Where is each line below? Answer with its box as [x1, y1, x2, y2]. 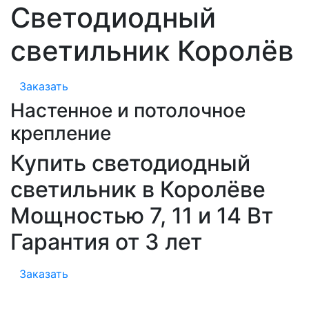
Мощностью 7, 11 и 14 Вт [10, 201, 273, 229]
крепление [10, 121, 111, 145]
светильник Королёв [10, 33, 294, 68]
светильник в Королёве [10, 175, 266, 203]
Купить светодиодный [10, 149, 250, 177]
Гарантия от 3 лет [10, 228, 202, 255]
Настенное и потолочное [10, 98, 246, 122]
